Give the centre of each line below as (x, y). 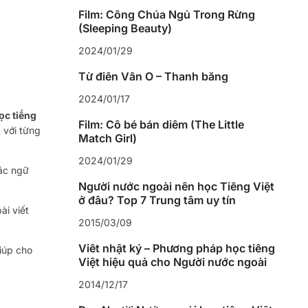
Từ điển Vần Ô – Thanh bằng (153, 77)
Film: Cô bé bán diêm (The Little (161, 125)
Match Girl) (107, 139)
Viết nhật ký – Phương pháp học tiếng (176, 249)
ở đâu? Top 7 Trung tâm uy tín (157, 200)
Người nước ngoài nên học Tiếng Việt (176, 187)
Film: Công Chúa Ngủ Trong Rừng (166, 15)
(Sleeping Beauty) (125, 29)
